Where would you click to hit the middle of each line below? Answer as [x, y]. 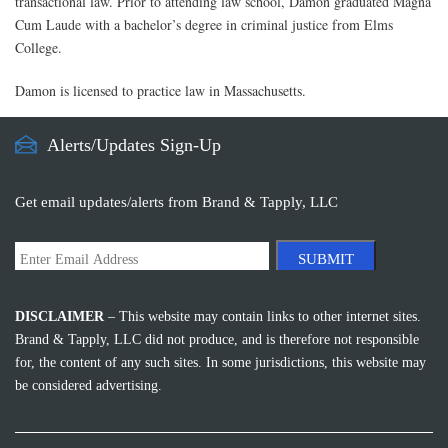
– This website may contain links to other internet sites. [262, 316]
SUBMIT [326, 259]
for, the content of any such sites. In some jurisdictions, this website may [220, 362]
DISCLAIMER [59, 316]
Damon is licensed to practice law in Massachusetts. [160, 90]
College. [38, 47]
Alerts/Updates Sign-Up [134, 145]
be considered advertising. [88, 385]
